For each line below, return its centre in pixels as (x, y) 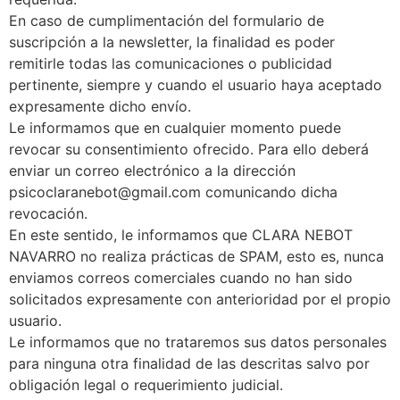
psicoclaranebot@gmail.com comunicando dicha (173, 192)
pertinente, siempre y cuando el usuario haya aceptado (196, 84)
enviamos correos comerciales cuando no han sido (181, 277)
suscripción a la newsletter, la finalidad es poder (172, 42)
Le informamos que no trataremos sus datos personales (198, 342)
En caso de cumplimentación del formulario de (167, 20)
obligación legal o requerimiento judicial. (146, 384)
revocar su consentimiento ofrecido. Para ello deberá (189, 149)
